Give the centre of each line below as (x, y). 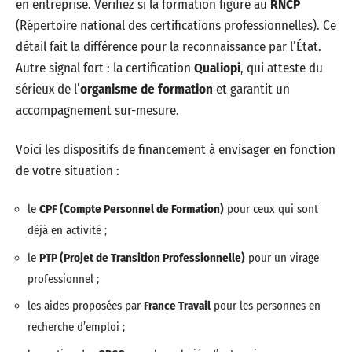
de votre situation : (68, 170)
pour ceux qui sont (271, 209)
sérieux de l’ (48, 89)
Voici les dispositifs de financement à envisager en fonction (176, 149)
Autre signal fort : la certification (105, 68)
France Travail (177, 306)
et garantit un (251, 89)
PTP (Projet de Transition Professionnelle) (142, 257)
